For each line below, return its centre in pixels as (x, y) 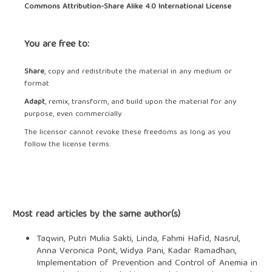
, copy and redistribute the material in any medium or (138, 72)
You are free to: (56, 45)
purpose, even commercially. (73, 115)
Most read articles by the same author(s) (96, 215)
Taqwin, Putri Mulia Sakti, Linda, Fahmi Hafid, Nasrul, (138, 240)
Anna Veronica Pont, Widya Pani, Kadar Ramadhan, (136, 252)
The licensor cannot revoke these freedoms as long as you (127, 133)
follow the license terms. (67, 145)
